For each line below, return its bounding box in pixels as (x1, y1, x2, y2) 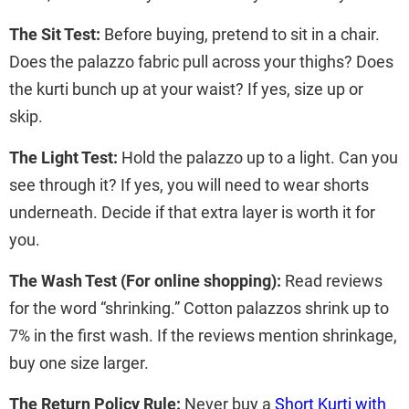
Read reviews (281, 270, 383, 290)
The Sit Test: (9, 24, 100, 44)
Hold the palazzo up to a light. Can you (118, 147, 398, 167)
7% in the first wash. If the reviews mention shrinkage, (9, 325, 397, 345)
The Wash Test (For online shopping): (9, 270, 281, 290)
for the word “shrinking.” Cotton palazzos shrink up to (9, 298, 389, 318)
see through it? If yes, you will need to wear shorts (9, 174, 369, 194)
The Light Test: (9, 147, 118, 167)
